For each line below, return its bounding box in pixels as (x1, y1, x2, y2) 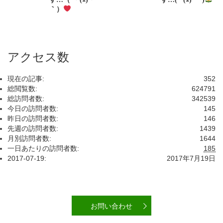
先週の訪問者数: (7, 124, 58, 132)
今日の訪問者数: (7, 104, 58, 112)
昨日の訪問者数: (7, 114, 58, 122)
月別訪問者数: (7, 134, 51, 142)
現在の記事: (7, 74, 44, 83)
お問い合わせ (91, 200, 132, 211)
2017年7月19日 (167, 154, 216, 162)
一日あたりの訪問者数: (7, 144, 79, 152)
